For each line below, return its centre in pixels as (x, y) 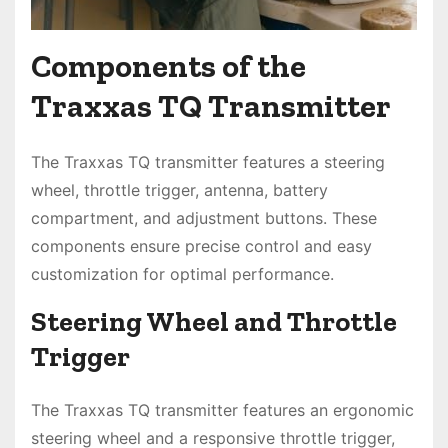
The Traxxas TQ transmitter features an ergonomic (222, 409)
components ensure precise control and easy (201, 245)
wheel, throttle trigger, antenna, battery (179, 189)
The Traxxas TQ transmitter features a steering (208, 161)
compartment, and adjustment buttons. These (204, 217)
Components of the (168, 65)
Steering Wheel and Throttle (214, 321)
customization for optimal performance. (182, 273)
